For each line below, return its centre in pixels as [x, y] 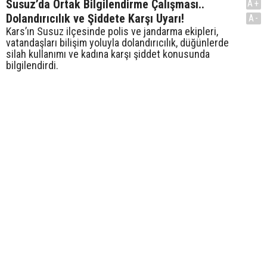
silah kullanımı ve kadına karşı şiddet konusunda [108, 54]
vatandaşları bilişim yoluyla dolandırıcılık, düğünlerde [117, 43]
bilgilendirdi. [32, 66]
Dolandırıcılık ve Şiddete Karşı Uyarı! [95, 19]
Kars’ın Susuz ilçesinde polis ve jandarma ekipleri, [112, 32]
